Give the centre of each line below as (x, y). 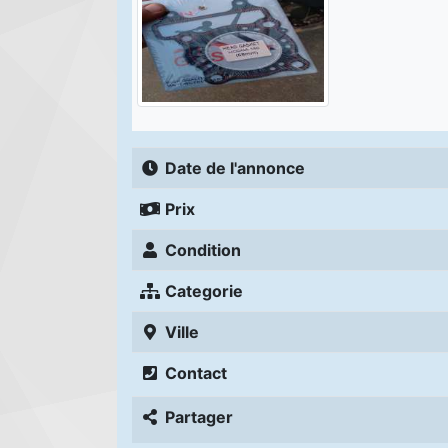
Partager (199, 417)
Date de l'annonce (235, 168)
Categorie (204, 291)
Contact (196, 373)
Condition (203, 250)
